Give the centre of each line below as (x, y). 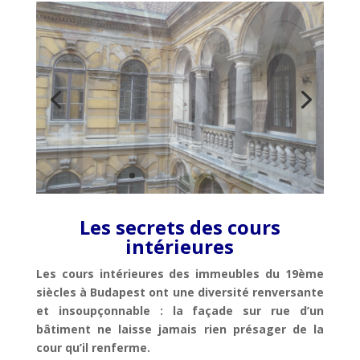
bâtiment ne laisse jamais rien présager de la (180, 329)
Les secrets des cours (180, 227)
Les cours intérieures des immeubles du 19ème (180, 274)
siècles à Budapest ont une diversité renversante (180, 292)
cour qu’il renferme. (93, 348)
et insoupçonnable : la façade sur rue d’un (180, 311)
